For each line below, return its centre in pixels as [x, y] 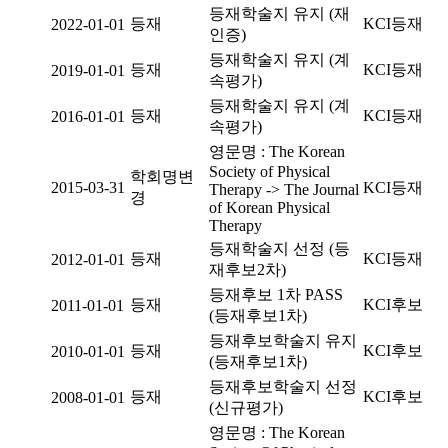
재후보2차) [247, 269]
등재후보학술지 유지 [283, 340]
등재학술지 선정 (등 [279, 248]
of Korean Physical [269, 207]
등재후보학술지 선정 [283, 386]
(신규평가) [246, 407]
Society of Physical [269, 171]
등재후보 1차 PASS [276, 294]
